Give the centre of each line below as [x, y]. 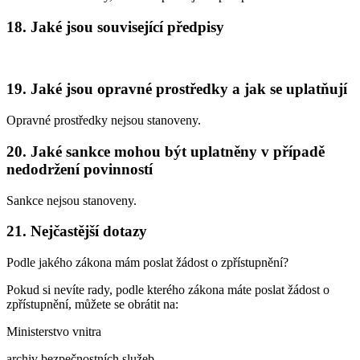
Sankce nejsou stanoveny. [72, 200]
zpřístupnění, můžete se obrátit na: [92, 304]
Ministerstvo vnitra [54, 331]
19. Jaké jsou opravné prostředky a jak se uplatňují [177, 89]
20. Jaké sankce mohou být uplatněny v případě [166, 151]
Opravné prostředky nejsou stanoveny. [104, 121]
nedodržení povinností [80, 169]
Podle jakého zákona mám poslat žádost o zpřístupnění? [147, 262]
